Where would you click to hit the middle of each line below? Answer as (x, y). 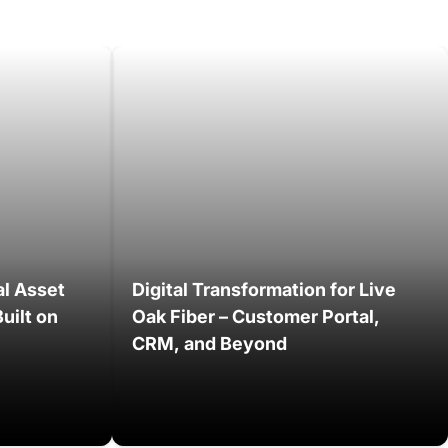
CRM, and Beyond (210, 344)
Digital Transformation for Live (264, 290)
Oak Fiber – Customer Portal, (256, 317)
